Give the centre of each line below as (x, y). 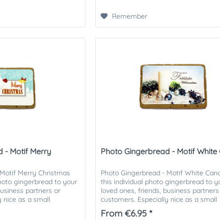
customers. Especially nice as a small (159, 199)
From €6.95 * (127, 213)
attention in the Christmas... (144, 208)
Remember (130, 16)
